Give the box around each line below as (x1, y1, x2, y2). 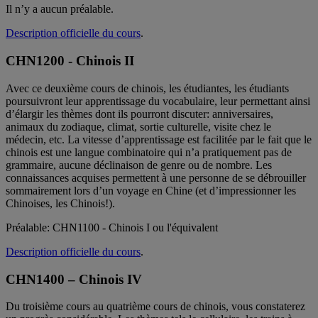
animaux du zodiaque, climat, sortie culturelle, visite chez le (6, 120, 271, 133)
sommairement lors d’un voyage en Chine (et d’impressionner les (6, 184, 296, 197)
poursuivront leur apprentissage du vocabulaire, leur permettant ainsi (6, 94, 310, 107)
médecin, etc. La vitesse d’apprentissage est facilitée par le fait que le (6, 133, 312, 146)
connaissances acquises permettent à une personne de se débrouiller (6, 171, 306, 184)
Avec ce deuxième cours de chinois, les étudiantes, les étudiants (6, 82, 289, 94)
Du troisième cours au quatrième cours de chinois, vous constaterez (6, 300, 305, 313)
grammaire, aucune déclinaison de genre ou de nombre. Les (6, 158, 272, 171)
